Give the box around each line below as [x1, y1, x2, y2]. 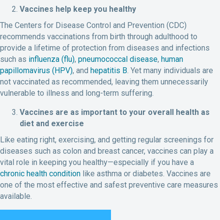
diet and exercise [20, 119, 84, 129]
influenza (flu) [28, 55, 75, 64]
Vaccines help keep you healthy [20, 4, 136, 14]
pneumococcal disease [78, 55, 158, 64]
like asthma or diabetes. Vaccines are [81, 169, 211, 179]
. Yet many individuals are [127, 66, 213, 76]
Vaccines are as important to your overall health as [20, 108, 210, 117]
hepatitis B [90, 66, 127, 76]
